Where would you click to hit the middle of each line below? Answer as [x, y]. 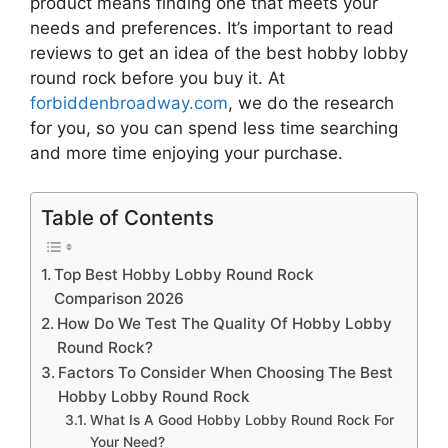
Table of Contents [127, 217]
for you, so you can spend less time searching [214, 128]
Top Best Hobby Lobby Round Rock [184, 274]
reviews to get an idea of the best [166, 53]
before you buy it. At [200, 78]
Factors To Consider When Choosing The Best [226, 372]
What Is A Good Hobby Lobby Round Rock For [241, 419]
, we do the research [311, 103]
